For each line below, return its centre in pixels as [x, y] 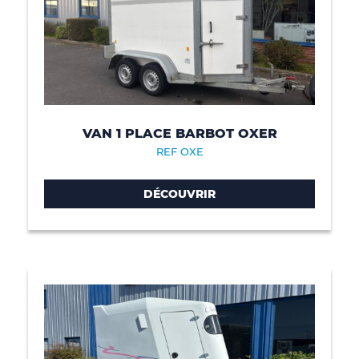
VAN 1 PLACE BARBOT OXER [179, 133]
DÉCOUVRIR [179, 194]
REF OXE [179, 151]
